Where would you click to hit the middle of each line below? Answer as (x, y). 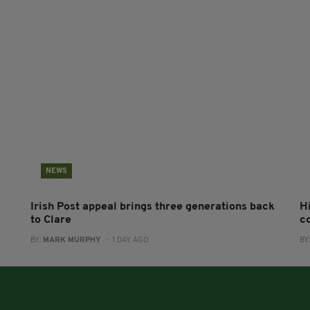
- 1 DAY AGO (125, 240)
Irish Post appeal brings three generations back (152, 207)
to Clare (51, 220)
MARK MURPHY (72, 240)
